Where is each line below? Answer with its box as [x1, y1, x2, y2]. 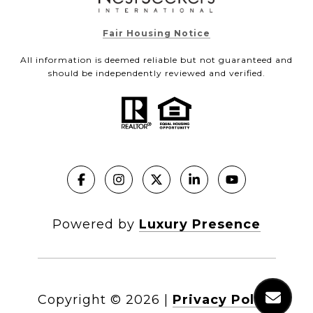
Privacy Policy [172, 291, 276, 307]
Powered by [52, 216, 139, 232]
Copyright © [37, 291, 122, 307]
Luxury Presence [139, 216, 261, 232]
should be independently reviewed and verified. [48, 68, 265, 78]
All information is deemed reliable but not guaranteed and [20, 54, 293, 65]
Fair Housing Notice [103, 28, 210, 38]
